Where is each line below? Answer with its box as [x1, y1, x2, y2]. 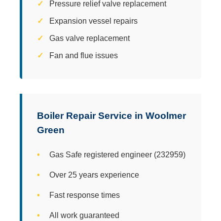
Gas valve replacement [49, 34, 130, 42]
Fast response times [49, 190, 120, 199]
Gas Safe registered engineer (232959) [49, 150, 185, 159]
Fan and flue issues [49, 51, 118, 60]
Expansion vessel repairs [49, 16, 138, 25]
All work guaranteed [49, 211, 119, 220]
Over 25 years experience [49, 170, 139, 179]
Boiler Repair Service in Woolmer [37, 110, 186, 121]
